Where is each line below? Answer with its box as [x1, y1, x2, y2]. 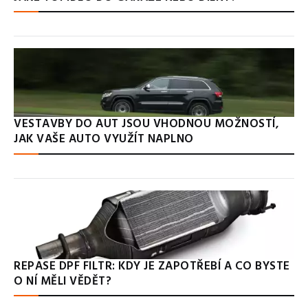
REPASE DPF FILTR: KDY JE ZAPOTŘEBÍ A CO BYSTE [14, 256, 290, 276]
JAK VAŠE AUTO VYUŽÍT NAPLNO [14, 130, 194, 149]
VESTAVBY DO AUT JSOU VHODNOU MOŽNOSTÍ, [14, 115, 280, 134]
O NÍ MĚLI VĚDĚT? [14, 272, 112, 291]
